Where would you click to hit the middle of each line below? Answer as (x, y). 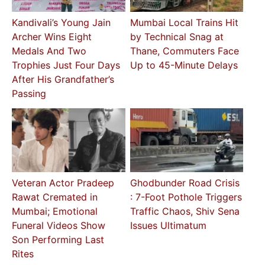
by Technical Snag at (177, 37)
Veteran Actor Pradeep (63, 183)
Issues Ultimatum (168, 226)
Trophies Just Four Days (66, 65)
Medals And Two (49, 51)
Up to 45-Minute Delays (184, 65)
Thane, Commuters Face (184, 51)
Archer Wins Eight (52, 37)
